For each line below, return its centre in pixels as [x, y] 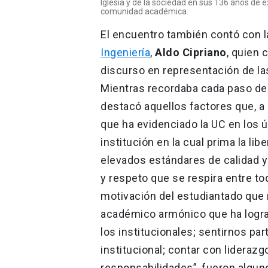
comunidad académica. [144, 11]
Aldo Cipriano [191, 52]
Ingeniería [125, 52]
